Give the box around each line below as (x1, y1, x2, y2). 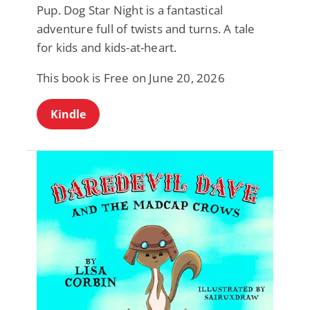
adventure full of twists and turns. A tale (37, 20, 255, 37)
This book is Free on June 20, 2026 (37, 69, 225, 86)
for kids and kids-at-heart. (37, 39, 177, 55)
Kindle (51, 106, 86, 122)
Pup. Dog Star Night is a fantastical (37, 1, 224, 18)
